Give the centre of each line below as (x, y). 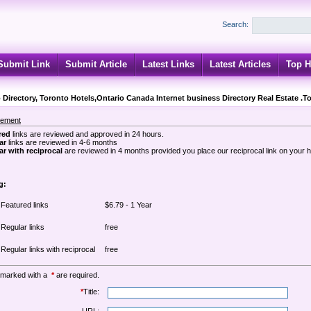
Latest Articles (240, 64)
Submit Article (96, 64)
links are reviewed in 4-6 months (62, 142)
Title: (91, 292)
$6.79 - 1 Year (128, 205)
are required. (77, 275)
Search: (235, 24)
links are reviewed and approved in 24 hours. (87, 134)
